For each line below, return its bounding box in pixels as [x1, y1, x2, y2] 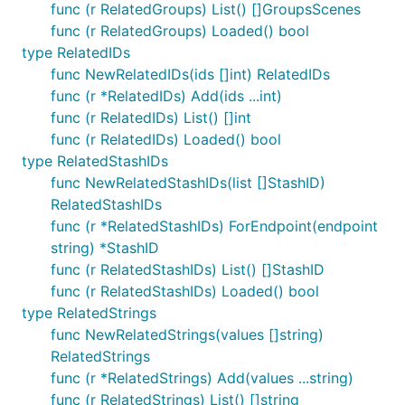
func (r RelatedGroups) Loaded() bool [51, 22, 309, 40]
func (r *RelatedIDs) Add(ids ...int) [51, 87, 282, 105]
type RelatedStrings [22, 304, 156, 322]
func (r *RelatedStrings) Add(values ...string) [51, 369, 353, 387]
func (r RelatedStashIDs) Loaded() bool [51, 282, 319, 300]
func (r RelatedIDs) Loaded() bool [51, 130, 281, 148]
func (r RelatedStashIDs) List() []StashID [51, 260, 325, 278]
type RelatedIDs [22, 43, 130, 61]
